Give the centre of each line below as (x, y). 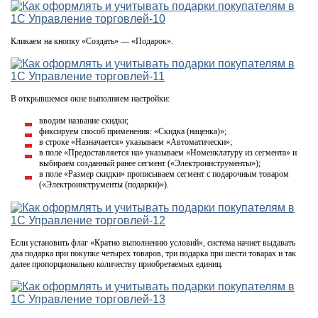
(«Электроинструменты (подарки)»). (104, 184)
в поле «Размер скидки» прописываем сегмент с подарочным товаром (164, 174)
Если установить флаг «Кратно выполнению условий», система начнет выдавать (153, 242)
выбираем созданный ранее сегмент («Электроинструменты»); (150, 163)
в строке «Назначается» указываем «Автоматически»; (136, 142)
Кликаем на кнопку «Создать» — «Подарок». (92, 41)
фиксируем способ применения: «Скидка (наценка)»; (133, 131)
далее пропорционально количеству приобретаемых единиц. (117, 264)
